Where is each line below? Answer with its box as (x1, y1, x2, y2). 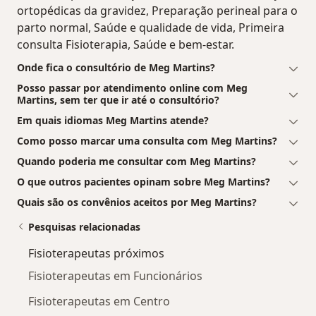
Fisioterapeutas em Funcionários (28, 268, 202, 284)
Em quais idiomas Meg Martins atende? (17, 114, 209, 128)
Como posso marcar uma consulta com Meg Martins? (17, 134, 277, 148)
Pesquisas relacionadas (28, 220, 140, 234)
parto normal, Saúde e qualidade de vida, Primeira (17, 20, 284, 36)
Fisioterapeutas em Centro (28, 293, 170, 310)
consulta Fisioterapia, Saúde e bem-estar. (17, 37, 234, 53)
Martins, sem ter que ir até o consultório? (17, 93, 219, 107)
